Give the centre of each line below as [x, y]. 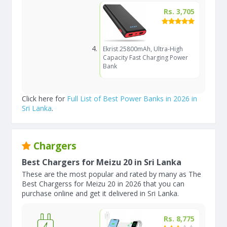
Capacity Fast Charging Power [145, 58]
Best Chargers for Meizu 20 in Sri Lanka [102, 162]
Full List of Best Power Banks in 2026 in [132, 99]
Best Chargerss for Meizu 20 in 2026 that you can [103, 184]
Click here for [44, 99]
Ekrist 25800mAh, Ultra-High [143, 49]
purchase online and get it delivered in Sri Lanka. [100, 193]
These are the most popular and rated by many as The [111, 174]
